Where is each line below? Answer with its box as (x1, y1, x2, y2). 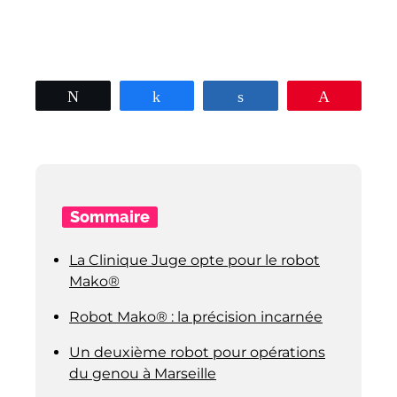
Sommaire (70, 207, 150, 227)
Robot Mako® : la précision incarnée (69, 308, 323, 326)
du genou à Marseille (69, 365, 216, 383)
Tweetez (91, 90, 136, 103)
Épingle (342, 90, 382, 103)
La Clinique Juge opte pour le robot (69, 252, 320, 269)
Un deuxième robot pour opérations (69, 344, 325, 362)
